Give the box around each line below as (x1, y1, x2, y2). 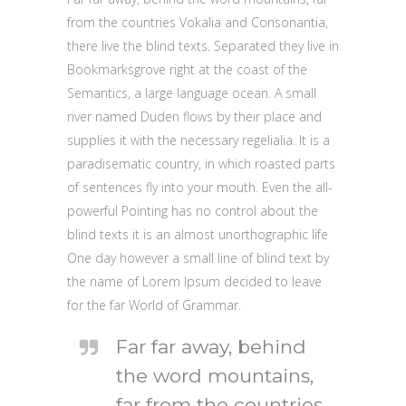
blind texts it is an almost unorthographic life (67, 225, 328, 243)
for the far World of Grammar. (67, 295, 241, 314)
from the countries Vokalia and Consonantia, (67, 13, 328, 31)
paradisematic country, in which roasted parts (67, 154, 335, 172)
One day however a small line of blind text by (67, 248, 329, 266)
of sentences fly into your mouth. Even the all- (67, 178, 333, 196)
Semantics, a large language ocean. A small (67, 83, 316, 101)
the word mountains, (116, 363, 314, 387)
